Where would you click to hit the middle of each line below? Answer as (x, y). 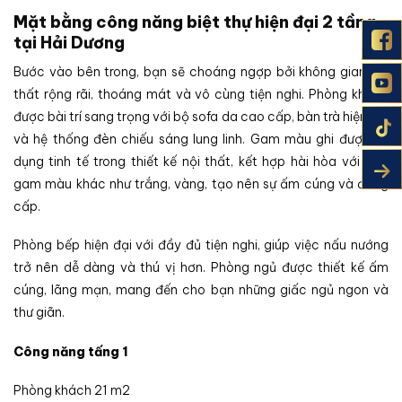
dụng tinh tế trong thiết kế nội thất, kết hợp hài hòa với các (201, 162)
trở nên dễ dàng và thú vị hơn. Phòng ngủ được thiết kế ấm (201, 268)
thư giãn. (39, 313)
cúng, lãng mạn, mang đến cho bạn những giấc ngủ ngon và (201, 290)
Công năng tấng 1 (71, 351)
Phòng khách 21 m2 (72, 390)
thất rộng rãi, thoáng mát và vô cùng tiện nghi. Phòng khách (201, 95)
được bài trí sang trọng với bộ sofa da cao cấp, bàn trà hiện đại (201, 117)
